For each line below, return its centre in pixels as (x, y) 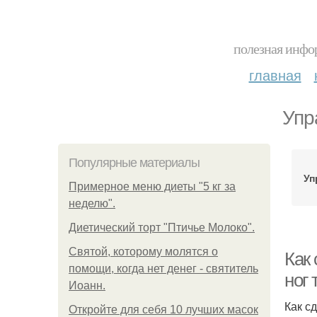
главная (275, 75)
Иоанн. (87, 286)
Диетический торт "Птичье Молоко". (162, 227)
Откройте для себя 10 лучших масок (163, 310)
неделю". (92, 203)
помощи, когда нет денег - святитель (163, 269)
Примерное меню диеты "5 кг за (152, 186)
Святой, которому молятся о (143, 252)
